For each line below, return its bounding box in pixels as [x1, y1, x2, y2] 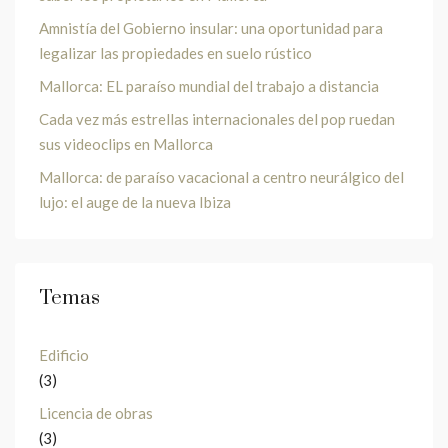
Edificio [39, 345, 89, 364]
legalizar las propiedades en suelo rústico [39, 43, 312, 62]
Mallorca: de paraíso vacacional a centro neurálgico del [39, 167, 404, 186]
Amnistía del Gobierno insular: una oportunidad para [39, 18, 383, 37]
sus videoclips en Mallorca [39, 134, 213, 153]
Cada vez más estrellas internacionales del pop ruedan [39, 109, 395, 128]
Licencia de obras [39, 403, 153, 422]
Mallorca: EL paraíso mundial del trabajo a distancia [39, 76, 379, 95]
